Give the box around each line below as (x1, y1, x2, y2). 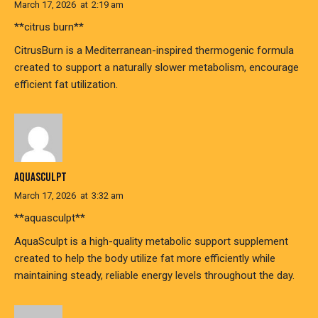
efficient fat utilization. (14, 77, 118, 91)
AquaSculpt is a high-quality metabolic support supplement (14, 235, 288, 248)
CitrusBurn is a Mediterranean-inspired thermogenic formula (14, 43, 294, 57)
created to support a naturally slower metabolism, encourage (14, 60, 299, 74)
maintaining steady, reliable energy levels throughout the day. (14, 269, 295, 283)
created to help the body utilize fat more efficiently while (14, 252, 275, 265)
